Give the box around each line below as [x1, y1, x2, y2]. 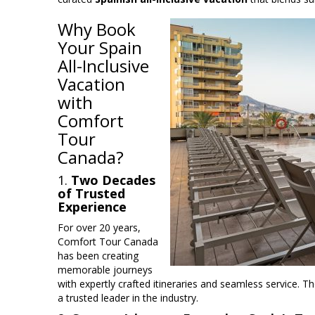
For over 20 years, [58, 221, 141, 235]
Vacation [58, 72, 125, 96]
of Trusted [58, 185, 125, 202]
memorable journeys [58, 263, 153, 277]
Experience [58, 198, 127, 216]
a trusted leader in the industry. [58, 291, 198, 305]
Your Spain [58, 36, 142, 60]
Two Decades [71, 172, 155, 189]
